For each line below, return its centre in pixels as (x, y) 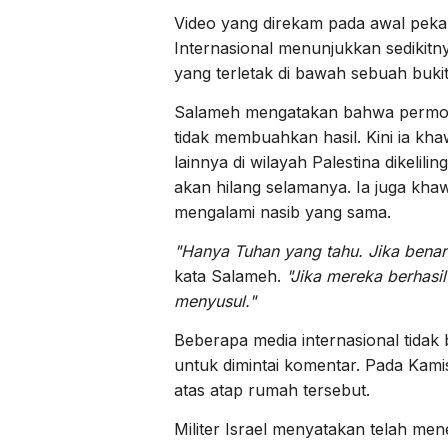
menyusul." (215, 300)
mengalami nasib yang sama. (282, 211)
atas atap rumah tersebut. (272, 389)
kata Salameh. (230, 275)
